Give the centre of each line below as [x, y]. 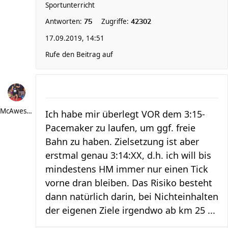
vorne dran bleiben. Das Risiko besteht [129, 183]
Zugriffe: [116, 21]
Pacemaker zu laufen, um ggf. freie [120, 128]
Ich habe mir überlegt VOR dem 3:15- [125, 114]
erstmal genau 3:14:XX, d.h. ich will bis [128, 155]
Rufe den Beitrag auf [79, 54]
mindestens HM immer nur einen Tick [127, 169]
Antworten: [65, 21]
